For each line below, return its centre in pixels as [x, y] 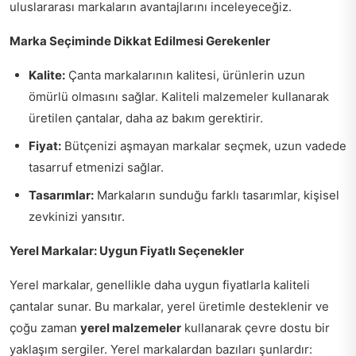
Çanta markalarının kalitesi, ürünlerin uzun [185, 75]
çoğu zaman [45, 328]
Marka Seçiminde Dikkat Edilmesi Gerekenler [140, 41]
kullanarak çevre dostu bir [255, 328]
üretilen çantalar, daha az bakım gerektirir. [146, 118]
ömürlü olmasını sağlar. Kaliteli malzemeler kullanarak [179, 97]
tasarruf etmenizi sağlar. [96, 168]
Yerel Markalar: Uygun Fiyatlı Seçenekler [127, 251]
